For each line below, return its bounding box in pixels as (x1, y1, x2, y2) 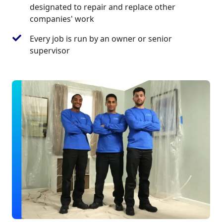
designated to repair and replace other (30, 1, 175, 12)
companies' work (30, 13, 94, 24)
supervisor (30, 45, 70, 56)
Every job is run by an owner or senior (30, 33, 172, 44)
